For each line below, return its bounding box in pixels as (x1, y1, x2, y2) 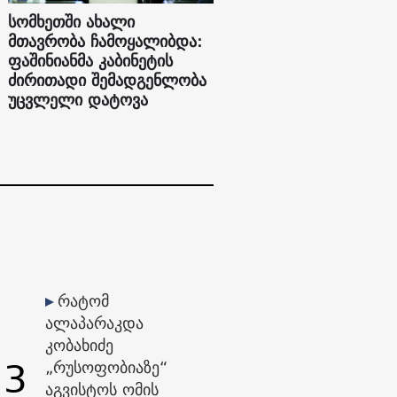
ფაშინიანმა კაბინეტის (8, 47, 174, 75)
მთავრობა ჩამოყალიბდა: (8, 27, 203, 56)
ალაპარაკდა (44, 308, 144, 337)
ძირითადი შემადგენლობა (8, 66, 207, 95)
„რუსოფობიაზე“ (44, 353, 167, 381)
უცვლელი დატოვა (8, 86, 149, 114)
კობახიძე (44, 331, 113, 359)
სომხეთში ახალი (8, 8, 136, 36)
